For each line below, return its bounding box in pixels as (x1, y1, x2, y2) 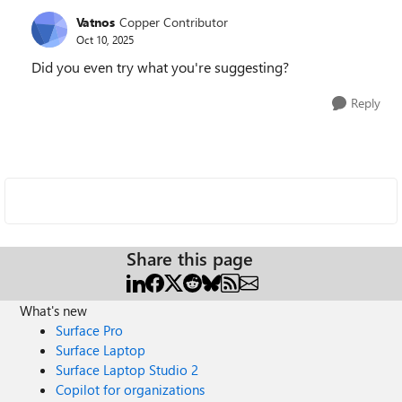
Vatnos (76, 13, 115, 31)
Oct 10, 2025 (76, 31, 134, 47)
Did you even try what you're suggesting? (31, 57, 293, 76)
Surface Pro (56, 321, 124, 339)
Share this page (127, 246, 253, 270)
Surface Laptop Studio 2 (56, 361, 199, 379)
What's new (20, 301, 88, 319)
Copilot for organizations (56, 380, 205, 398)
